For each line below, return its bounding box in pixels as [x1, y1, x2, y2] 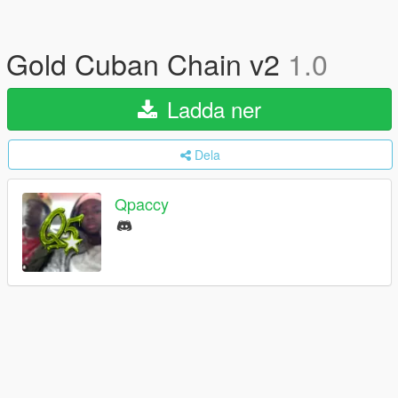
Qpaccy [115, 192, 169, 216]
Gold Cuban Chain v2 [6, 43, 288, 84]
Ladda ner [161, 93, 261, 124]
